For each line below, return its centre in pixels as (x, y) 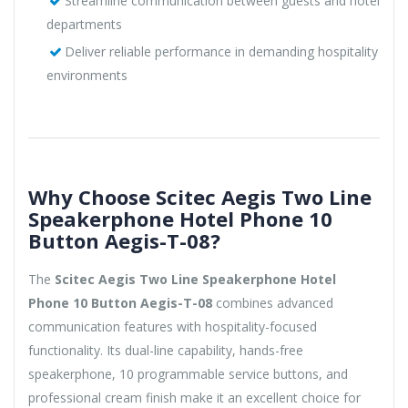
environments (87, 75)
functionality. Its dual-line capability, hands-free (166, 350)
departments (84, 24)
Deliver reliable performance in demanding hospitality (221, 51)
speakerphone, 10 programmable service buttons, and (188, 373)
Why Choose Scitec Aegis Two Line (200, 196)
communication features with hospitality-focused (173, 326)
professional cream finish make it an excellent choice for (194, 397)
